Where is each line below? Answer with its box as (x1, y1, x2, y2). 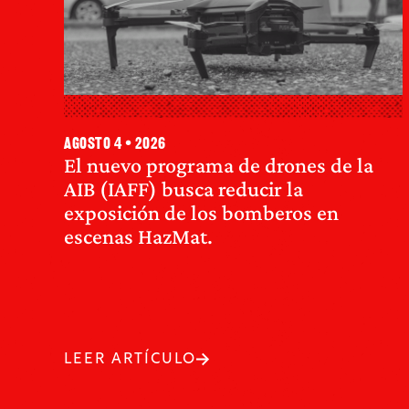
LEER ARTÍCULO (64, 351, 196, 367)
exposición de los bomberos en (64, 199, 339, 225)
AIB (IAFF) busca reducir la (64, 175, 303, 201)
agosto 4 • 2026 (64, 135, 166, 153)
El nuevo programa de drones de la (64, 152, 373, 177)
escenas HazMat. (64, 223, 213, 248)
